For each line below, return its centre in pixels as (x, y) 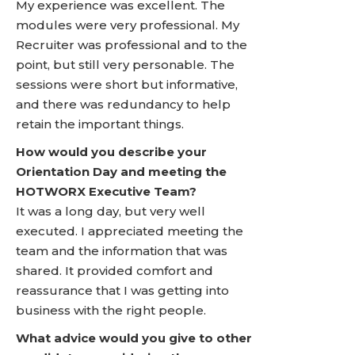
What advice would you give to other (134, 338)
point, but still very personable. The (125, 65)
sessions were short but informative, (127, 84)
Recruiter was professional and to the (132, 45)
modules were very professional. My (128, 25)
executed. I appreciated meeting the (130, 231)
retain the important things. (100, 124)
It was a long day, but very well (111, 211)
